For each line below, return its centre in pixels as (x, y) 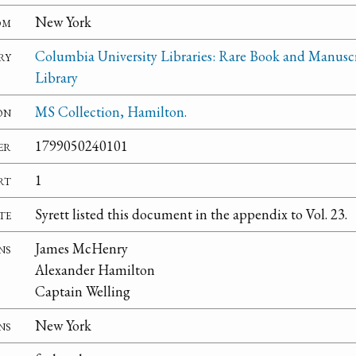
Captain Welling (83, 292)
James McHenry (81, 249)
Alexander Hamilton (95, 270)
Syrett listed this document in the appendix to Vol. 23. (191, 215)
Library (56, 78)
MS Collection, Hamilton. (111, 112)
